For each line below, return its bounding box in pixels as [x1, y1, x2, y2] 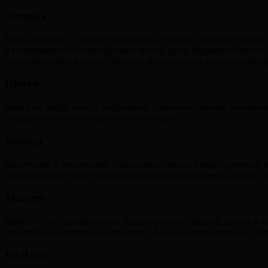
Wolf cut [5, 248, 46, 261]
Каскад [5, 134, 42, 147]
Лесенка [5, 9, 47, 22]
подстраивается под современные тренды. [5, 112, 177, 123]
